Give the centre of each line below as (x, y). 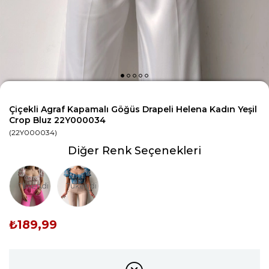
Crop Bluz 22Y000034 (57, 120)
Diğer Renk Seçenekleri (134, 150)
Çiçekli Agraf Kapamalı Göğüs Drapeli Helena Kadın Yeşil (133, 109)
